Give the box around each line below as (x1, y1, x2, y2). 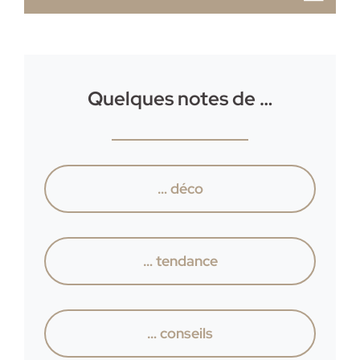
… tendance (142, 251, 218, 270)
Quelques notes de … (88, 85, 272, 111)
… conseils (147, 323, 213, 342)
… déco (157, 178, 203, 198)
